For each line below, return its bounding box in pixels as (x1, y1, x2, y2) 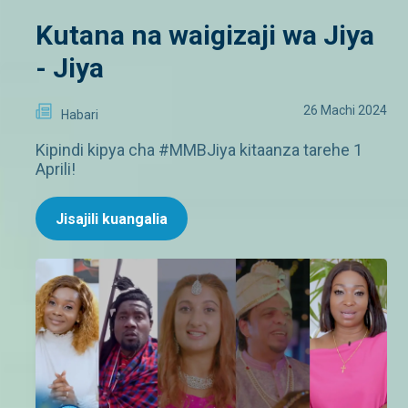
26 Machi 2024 (303, 102, 387, 117)
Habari (61, 107, 98, 122)
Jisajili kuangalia (56, 209, 168, 228)
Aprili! (36, 158, 76, 178)
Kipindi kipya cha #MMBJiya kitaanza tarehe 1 (36, 139, 362, 159)
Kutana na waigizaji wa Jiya (36, 18, 374, 51)
